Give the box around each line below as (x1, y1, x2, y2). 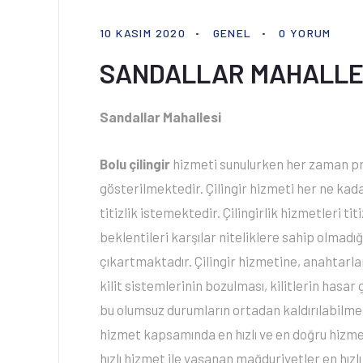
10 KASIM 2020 (100, 26, 186, 40)
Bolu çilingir (100, 156, 170, 172)
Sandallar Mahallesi (100, 109, 221, 125)
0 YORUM (279, 26, 331, 40)
